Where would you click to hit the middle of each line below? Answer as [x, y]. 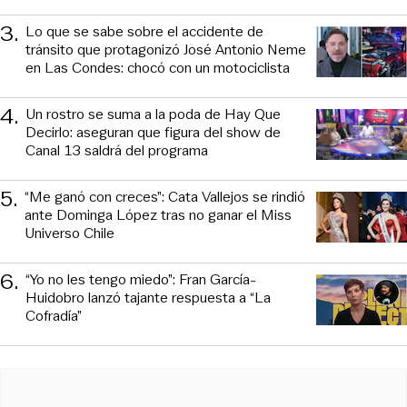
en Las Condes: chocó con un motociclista [158, 68]
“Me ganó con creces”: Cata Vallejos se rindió [165, 197]
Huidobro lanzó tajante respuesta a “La [148, 298]
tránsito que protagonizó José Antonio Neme [166, 50]
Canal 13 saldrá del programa [117, 151]
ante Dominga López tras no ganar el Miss [158, 215]
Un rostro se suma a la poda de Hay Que [153, 114]
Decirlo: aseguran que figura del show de [153, 133]
